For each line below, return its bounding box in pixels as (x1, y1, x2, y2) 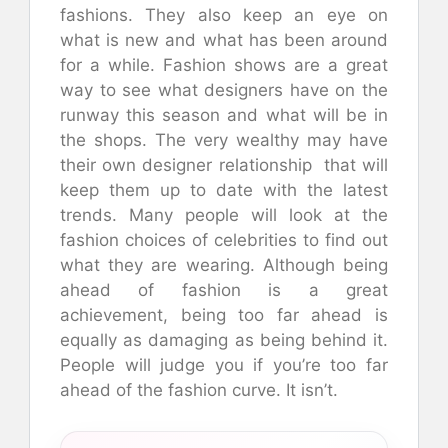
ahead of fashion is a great (60, 279, 388, 300)
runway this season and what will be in (60, 104, 388, 125)
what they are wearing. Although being (60, 254, 388, 275)
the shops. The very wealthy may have (60, 129, 388, 150)
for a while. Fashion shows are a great (60, 54, 388, 75)
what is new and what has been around (60, 29, 388, 50)
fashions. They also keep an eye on (60, 4, 388, 25)
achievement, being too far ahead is (60, 304, 388, 325)
